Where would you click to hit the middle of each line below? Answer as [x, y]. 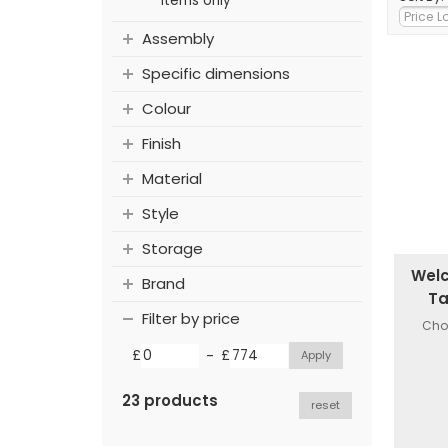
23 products [170, 401]
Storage [172, 249]
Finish [161, 144]
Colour [166, 109]
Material [172, 179]
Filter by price [191, 319]
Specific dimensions [216, 74]
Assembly [178, 39]
